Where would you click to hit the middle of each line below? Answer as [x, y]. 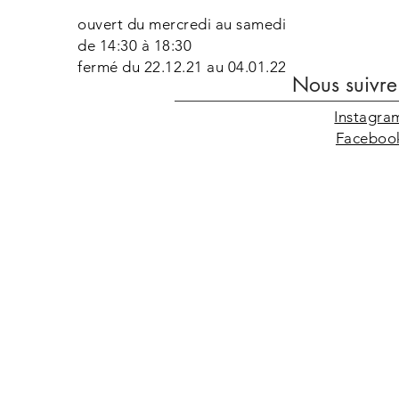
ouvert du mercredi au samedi [182, 24]
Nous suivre [345, 85]
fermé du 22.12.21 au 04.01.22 [182, 67]
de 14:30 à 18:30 [135, 45]
